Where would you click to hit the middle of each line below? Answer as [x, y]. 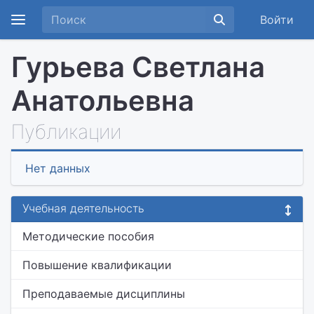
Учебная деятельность [83, 208]
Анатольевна [103, 101]
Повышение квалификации [97, 265]
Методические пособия [88, 236]
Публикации [66, 132]
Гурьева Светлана [138, 67]
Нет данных [58, 168]
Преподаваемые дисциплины [104, 294]
